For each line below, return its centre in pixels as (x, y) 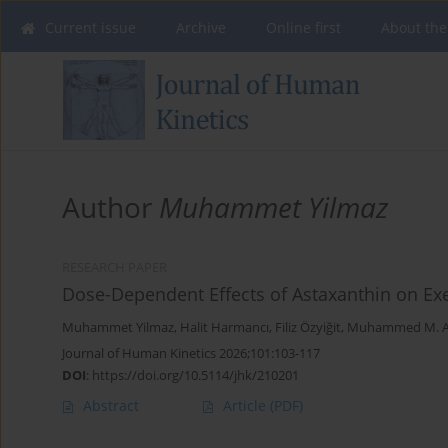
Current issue (90, 27)
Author (110, 207)
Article (246, 406)
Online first (303, 27)
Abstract (111, 406)
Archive (201, 27)
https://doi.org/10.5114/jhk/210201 (195, 375)
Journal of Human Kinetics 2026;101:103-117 (191, 353)
